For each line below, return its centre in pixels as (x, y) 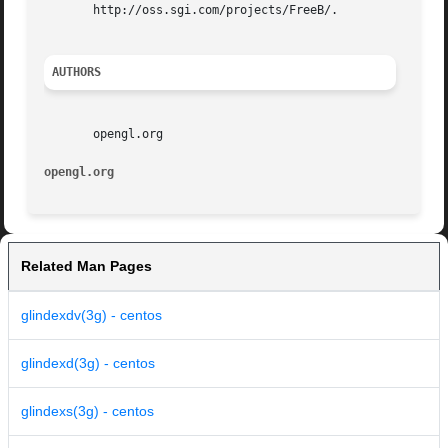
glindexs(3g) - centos (87, 411)
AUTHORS (77, 72)
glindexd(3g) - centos (88, 363)
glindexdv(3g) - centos (91, 315)
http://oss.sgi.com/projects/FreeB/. (191, 10)
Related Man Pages (86, 266)
